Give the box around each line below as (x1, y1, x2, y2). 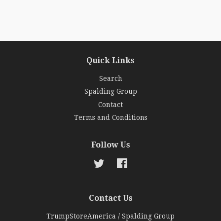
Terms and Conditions (74, 113, 147, 122)
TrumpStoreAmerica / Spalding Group (46, 212, 175, 220)
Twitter (104, 158, 130, 167)
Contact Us (88, 193, 133, 203)
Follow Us (91, 140, 130, 149)
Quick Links (86, 56, 135, 65)
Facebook (127, 158, 159, 167)
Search (99, 74, 122, 82)
